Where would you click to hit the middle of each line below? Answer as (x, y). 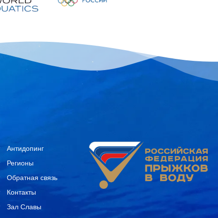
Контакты (22, 191)
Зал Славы (24, 206)
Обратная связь (32, 177)
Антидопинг (26, 148)
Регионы (20, 162)
